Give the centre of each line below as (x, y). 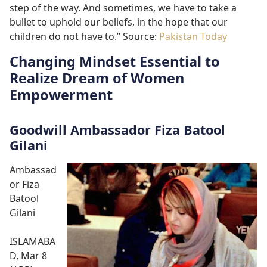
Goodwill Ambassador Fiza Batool (117, 129)
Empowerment (61, 95)
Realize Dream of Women (97, 78)
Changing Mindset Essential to (115, 62)
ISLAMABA (32, 241)
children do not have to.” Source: (84, 36)
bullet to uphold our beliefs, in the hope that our (119, 22)
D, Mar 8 (28, 255)
